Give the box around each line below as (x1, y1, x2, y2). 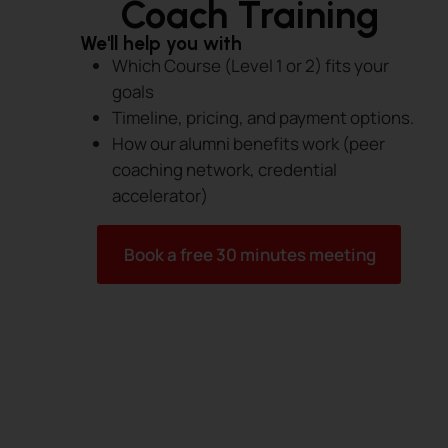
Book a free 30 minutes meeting (124, 243, 376, 266)
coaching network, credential (112, 158, 337, 181)
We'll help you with (80, 32, 242, 55)
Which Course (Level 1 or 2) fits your (112, 54, 389, 77)
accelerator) (112, 184, 208, 207)
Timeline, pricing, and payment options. (112, 106, 414, 129)
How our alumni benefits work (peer (112, 132, 385, 155)
